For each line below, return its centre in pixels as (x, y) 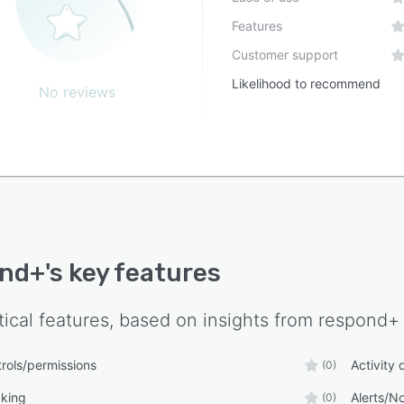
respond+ (359, 320)
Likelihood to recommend (307, 83)
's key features (133, 273)
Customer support (285, 55)
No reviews (78, 92)
